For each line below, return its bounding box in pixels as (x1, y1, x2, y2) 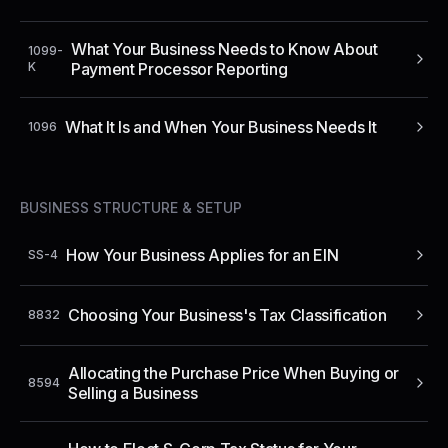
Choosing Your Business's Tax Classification (68, 304, 387, 325)
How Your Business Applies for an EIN (66, 244, 339, 265)
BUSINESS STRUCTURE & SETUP (20, 198, 242, 216)
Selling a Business (68, 382, 198, 403)
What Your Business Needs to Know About (71, 38, 378, 59)
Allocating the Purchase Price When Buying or (68, 362, 399, 383)
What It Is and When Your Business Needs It (65, 116, 377, 137)
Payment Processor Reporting (71, 58, 288, 79)
